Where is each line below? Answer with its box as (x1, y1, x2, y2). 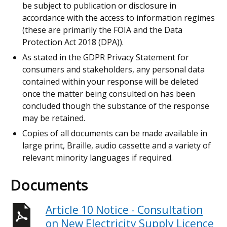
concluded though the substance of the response (22, 100, 209, 111)
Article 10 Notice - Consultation (46, 203, 203, 217)
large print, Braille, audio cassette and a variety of (22, 140, 211, 151)
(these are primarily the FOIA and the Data (22, 24, 182, 35)
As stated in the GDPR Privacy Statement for (22, 52, 189, 63)
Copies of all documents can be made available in (22, 128, 207, 139)
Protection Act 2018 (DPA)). (22, 36, 124, 48)
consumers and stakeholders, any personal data (22, 64, 205, 75)
